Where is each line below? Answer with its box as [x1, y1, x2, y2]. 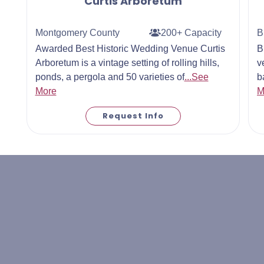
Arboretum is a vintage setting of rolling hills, [35, 58, 219, 68]
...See [184, 72, 209, 82]
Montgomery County [35, 27, 120, 38]
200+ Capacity [161, 27, 222, 38]
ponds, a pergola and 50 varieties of [35, 72, 184, 82]
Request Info [102, 110, 164, 122]
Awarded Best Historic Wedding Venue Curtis [35, 44, 225, 54]
